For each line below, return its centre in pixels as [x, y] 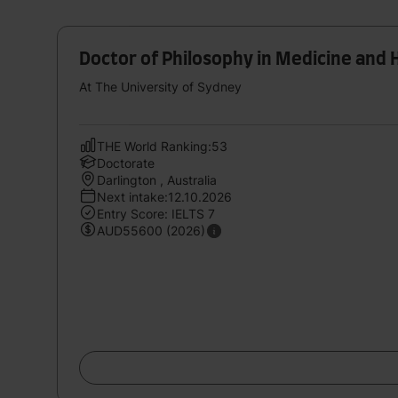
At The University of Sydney [160, 86]
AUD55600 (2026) [151, 230]
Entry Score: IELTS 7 [156, 213]
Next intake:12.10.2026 [164, 196]
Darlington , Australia [157, 179]
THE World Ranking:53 [162, 146]
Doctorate [126, 163]
